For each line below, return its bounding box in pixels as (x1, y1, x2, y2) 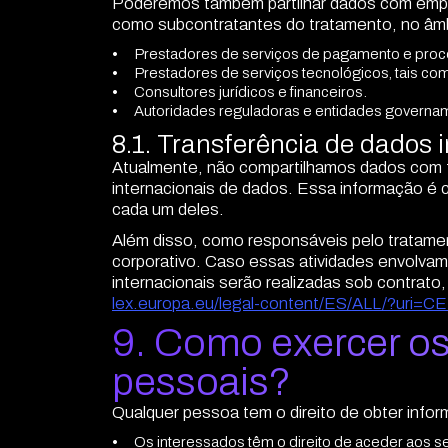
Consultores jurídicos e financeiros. (134, 84, 368, 101)
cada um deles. (112, 200, 224, 220)
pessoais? (112, 361, 291, 404)
